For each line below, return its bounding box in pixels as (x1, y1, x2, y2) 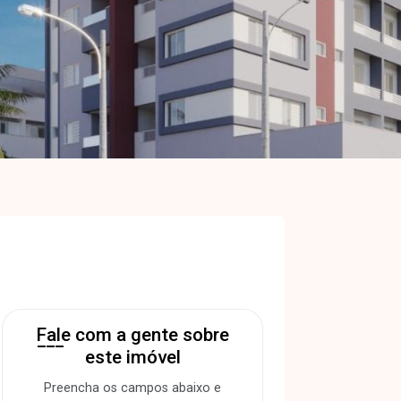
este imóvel (84, 346, 181, 368)
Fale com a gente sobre (36, 324, 229, 346)
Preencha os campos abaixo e (44, 380, 221, 396)
